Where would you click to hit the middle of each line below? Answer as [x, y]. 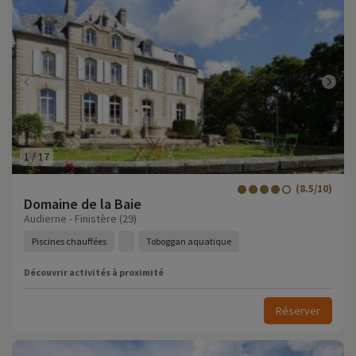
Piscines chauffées [69, 241]
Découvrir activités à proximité [94, 272]
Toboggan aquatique [189, 241]
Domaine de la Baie [83, 204]
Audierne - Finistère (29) [80, 219]
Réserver [298, 311]
